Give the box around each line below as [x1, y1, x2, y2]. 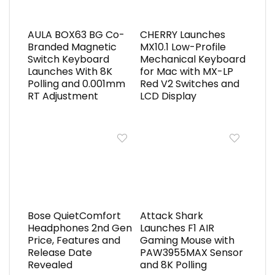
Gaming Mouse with [139, 233, 234, 248]
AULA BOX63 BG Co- [27, 28, 125, 42]
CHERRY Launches [139, 28, 225, 42]
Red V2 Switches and [139, 77, 239, 91]
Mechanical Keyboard [139, 52, 246, 67]
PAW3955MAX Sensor [139, 246, 243, 260]
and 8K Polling [139, 258, 207, 273]
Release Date [27, 246, 92, 260]
